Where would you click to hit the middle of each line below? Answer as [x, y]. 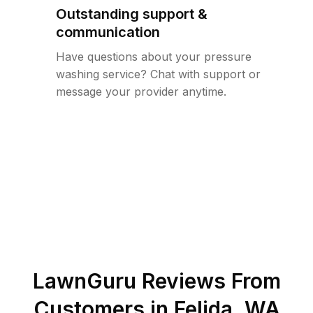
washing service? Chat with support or [158, 74]
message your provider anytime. [141, 92]
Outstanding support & [132, 14]
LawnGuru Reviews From [156, 281]
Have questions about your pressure [154, 57]
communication [108, 32]
